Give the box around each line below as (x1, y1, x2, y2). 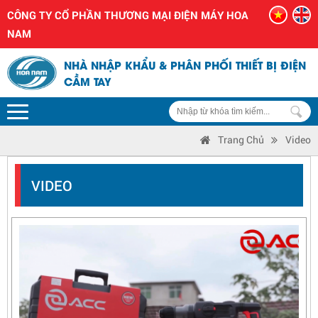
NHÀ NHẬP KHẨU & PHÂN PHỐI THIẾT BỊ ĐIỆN (64, 56, 306, 72)
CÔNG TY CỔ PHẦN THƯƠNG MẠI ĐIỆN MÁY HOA (7, 8, 248, 22)
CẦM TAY (64, 72, 111, 89)
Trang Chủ (218, 133, 264, 147)
